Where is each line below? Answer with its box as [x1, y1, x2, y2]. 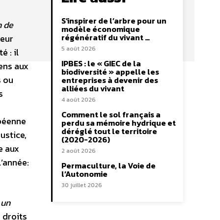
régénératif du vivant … [61, 31, 150, 43]
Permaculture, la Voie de [61, 160, 156, 171]
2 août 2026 [61, 146, 96, 155]
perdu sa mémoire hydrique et [61, 117, 176, 129]
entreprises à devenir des [61, 74, 158, 86]
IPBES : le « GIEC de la [61, 57, 141, 69]
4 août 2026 [61, 95, 96, 104]
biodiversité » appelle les [61, 66, 159, 78]
